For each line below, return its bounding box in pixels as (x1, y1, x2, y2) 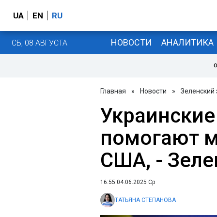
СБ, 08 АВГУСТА (12, 38, 67, 47)
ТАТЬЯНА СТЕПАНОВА (115, 197, 176, 203)
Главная (100, 87, 126, 95)
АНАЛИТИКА (161, 37, 214, 47)
